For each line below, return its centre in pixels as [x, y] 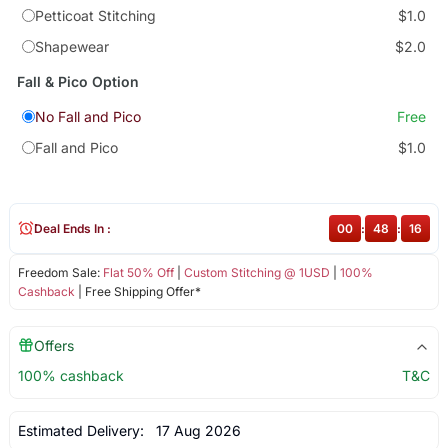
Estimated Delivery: [82, 430]
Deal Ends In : [72, 228]
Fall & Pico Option [77, 82]
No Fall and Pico [87, 117]
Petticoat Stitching [95, 16]
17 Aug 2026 [194, 430]
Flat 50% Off [138, 272]
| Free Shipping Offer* [137, 291]
